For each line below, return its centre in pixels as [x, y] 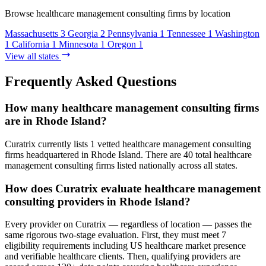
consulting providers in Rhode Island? [98, 201]
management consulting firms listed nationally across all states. [121, 165]
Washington [237, 34]
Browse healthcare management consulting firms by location [118, 14]
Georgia [83, 34]
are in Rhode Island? [56, 121]
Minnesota [78, 45]
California [31, 45]
